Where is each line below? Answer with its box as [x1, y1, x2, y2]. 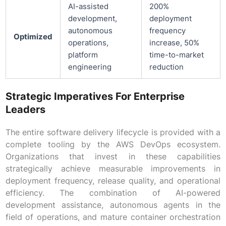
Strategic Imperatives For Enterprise [5, 90, 185, 103]
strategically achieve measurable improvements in [5, 163, 221, 174]
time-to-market [149, 50, 204, 60]
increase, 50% [149, 38, 199, 48]
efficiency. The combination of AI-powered [5, 188, 221, 198]
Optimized [13, 32, 52, 42]
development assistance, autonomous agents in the [5, 200, 221, 210]
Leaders [5, 103, 45, 116]
